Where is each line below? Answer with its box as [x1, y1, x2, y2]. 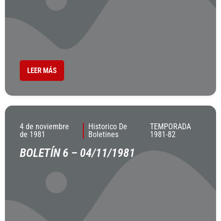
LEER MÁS [27, 66, 57, 75]
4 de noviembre [20, 122, 69, 131]
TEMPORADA [150, 122, 191, 131]
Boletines [88, 130, 118, 139]
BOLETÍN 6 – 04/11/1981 [20, 146, 135, 160]
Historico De [88, 122, 127, 131]
